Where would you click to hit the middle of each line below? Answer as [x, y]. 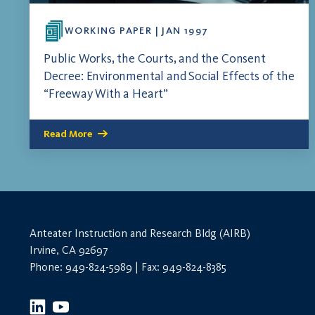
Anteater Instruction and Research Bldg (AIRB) [140, 233]
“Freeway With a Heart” [106, 94]
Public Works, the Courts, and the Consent [155, 59]
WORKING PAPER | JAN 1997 [137, 31]
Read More [68, 134]
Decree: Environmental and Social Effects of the [169, 76]
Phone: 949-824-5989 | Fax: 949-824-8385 [128, 267]
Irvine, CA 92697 [69, 250]
